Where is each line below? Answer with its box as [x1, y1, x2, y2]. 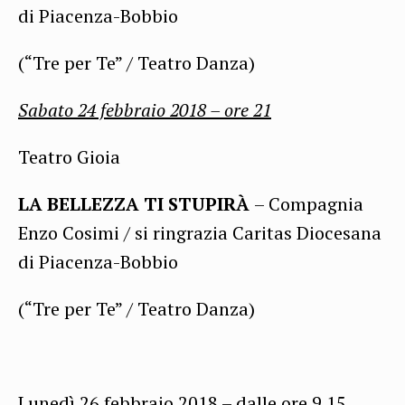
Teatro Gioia [18, 144, 120, 169]
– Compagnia [254, 191, 363, 216]
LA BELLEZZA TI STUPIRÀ [18, 191, 254, 216]
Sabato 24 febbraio [18, 97, 170, 122]
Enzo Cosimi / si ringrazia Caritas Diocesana [18, 220, 381, 245]
